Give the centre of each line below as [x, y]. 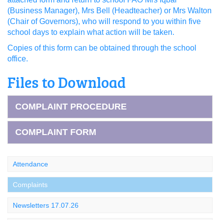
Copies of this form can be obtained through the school [102, 48]
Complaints [30, 185]
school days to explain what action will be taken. [91, 32]
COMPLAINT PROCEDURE [71, 107]
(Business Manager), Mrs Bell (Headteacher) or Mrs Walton [110, 11]
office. [18, 59]
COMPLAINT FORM [56, 132]
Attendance [30, 164]
